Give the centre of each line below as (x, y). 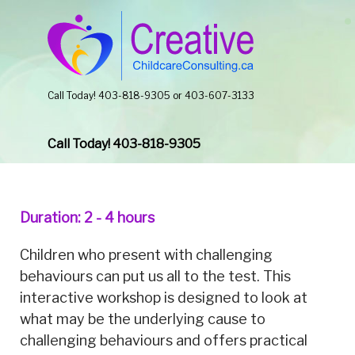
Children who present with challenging (146, 254)
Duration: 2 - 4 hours (87, 217)
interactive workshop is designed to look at (164, 297)
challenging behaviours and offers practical (164, 340)
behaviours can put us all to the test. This (155, 276)
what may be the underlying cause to (143, 319)
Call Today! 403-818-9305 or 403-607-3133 (151, 95)
